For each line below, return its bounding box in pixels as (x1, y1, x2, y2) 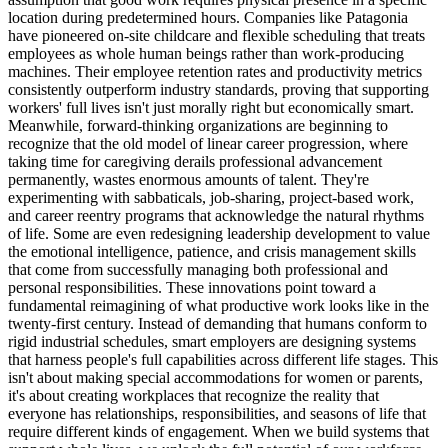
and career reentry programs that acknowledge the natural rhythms (8, 206, 424, 224)
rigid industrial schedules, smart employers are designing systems (8, 332, 416, 350)
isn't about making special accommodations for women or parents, (8, 368, 423, 386)
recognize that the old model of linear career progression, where (8, 134, 408, 152)
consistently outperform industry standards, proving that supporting (8, 80, 429, 98)
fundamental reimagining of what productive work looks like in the (8, 296, 429, 314)
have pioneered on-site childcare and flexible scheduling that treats (8, 26, 425, 44)
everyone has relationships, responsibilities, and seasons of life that (8, 404, 426, 422)
